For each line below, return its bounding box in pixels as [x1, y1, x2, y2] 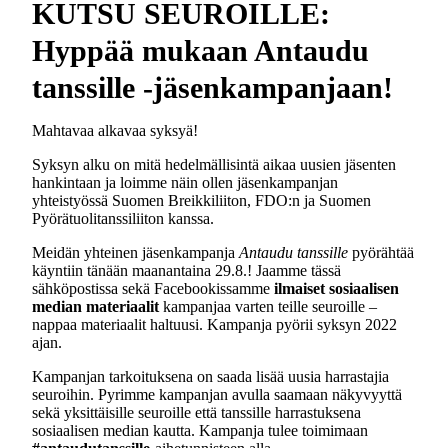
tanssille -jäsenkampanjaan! [32, 70, 393, 104]
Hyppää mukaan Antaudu [32, 33, 369, 67]
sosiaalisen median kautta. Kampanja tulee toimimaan [32, 421, 368, 439]
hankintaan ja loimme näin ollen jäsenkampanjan [32, 173, 338, 191]
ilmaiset [270, 279, 325, 297]
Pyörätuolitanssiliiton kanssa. [32, 209, 214, 227]
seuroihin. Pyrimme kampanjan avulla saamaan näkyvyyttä [32, 385, 402, 403]
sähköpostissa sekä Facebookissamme [32, 279, 270, 297]
